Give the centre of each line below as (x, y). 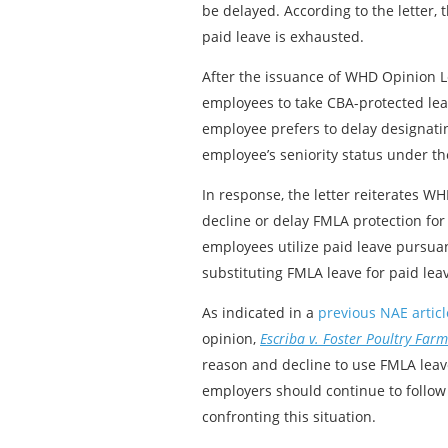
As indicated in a (260, 312)
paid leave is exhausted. (283, 36)
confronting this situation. (289, 416)
